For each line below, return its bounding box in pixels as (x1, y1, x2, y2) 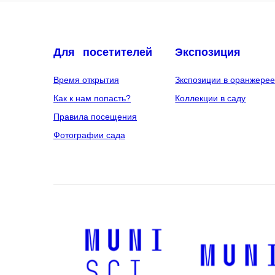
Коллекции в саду (175, 93, 246, 103)
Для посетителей (53, 45, 152, 59)
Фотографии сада (53, 130, 125, 140)
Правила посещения (53, 111, 137, 122)
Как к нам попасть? (53, 93, 131, 103)
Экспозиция (175, 45, 241, 59)
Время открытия (53, 74, 119, 85)
